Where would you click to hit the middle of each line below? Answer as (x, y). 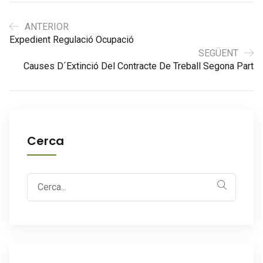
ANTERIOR (47, 27)
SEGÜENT (218, 53)
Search (41, 179)
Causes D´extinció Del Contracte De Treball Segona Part (139, 66)
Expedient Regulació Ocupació (72, 40)
